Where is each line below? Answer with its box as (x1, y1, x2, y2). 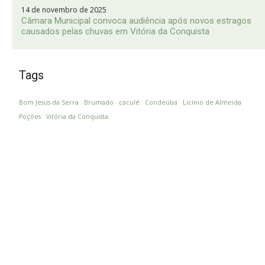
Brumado (84, 98, 114, 107)
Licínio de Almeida (183, 98, 241, 107)
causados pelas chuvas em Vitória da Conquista (21, 26, 209, 37)
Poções (19, 112, 41, 121)
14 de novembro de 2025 (21, 5, 106, 15)
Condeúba (145, 98, 177, 107)
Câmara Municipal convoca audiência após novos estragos (21, 15, 251, 27)
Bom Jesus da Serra (19, 98, 79, 107)
